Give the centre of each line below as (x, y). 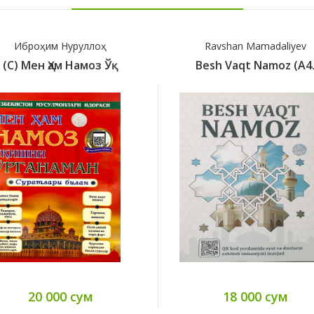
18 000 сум (83, 297)
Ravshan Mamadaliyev (83, 46)
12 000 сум (278, 297)
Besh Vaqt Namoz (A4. (82, 66)
